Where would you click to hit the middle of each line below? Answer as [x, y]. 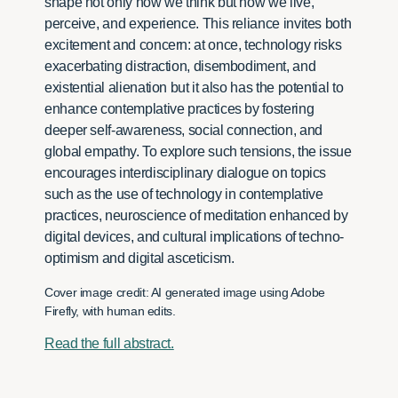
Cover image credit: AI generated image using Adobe [185, 292]
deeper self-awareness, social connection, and [183, 130]
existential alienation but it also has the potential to [194, 87]
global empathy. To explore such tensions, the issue [198, 151]
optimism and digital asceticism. [139, 258]
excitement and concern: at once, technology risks [193, 44]
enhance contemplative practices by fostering [179, 108]
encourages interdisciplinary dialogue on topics [186, 172]
